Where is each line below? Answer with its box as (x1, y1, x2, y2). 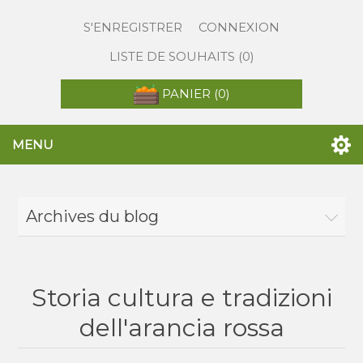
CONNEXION (199, 19, 280, 35)
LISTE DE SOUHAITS (109, 49, 235, 64)
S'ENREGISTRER (83, 19, 182, 35)
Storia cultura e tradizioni (31, 283, 332, 313)
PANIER (161, 86, 211, 101)
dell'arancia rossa (79, 313, 284, 343)
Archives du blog (26, 207, 160, 226)
